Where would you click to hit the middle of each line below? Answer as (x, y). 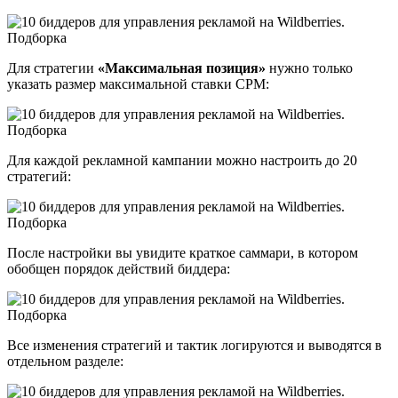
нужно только (309, 68)
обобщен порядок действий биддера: (119, 268)
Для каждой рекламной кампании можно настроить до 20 (182, 160)
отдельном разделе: (67, 361)
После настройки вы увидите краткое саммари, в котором (183, 252)
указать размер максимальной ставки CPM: (138, 84)
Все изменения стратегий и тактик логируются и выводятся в (195, 345)
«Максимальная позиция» (182, 68)
